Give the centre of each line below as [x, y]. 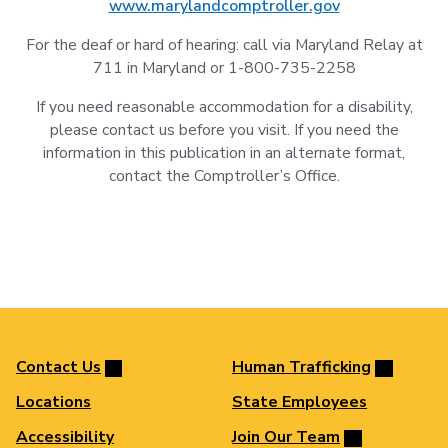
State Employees [300, 402]
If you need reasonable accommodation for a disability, [224, 107]
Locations [53, 402]
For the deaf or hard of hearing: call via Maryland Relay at [224, 45]
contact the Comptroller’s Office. [224, 176]
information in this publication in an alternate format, [224, 153]
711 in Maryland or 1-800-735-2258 [224, 68]
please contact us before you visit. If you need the [224, 130]
